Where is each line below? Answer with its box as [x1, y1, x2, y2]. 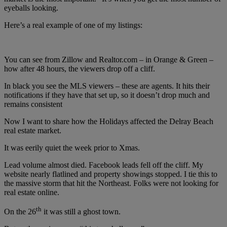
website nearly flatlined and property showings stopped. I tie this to [4, 170, 217, 179]
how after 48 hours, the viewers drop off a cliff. [4, 64, 155, 73]
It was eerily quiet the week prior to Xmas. [4, 143, 140, 153]
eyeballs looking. [4, 4, 58, 13]
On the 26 [4, 207, 36, 216]
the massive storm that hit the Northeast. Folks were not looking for [4, 179, 218, 188]
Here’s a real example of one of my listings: [4, 21, 144, 30]
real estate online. [4, 188, 59, 197]
